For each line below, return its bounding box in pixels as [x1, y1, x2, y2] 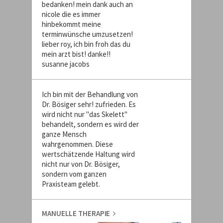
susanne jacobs [42, 59, 90, 69]
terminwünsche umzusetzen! [42, 29, 133, 39]
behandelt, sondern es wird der [42, 119, 139, 129]
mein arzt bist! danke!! [42, 49, 111, 59]
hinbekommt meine [42, 19, 101, 29]
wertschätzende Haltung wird [42, 149, 135, 159]
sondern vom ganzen [42, 169, 107, 179]
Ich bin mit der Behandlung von [42, 90, 138, 99]
